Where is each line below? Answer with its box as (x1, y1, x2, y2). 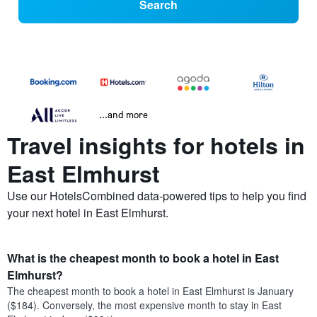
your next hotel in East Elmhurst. (7, 204, 168, 221)
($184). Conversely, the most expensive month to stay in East (7, 298, 282, 313)
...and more (99, 108, 148, 121)
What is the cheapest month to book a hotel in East (7, 250, 279, 267)
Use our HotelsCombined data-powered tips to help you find (7, 188, 306, 204)
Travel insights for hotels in (7, 129, 305, 162)
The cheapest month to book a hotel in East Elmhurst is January (7, 284, 294, 299)
